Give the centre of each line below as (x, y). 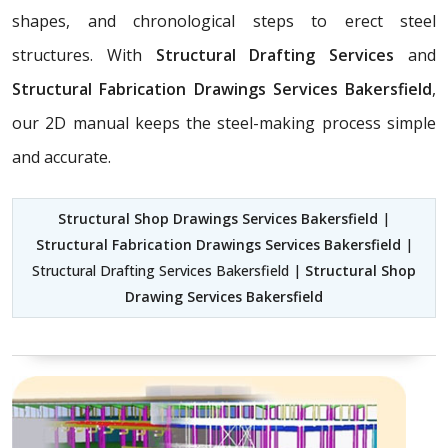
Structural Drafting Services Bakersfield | (168, 271)
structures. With (84, 55)
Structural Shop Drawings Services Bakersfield (218, 219)
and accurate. (61, 157)
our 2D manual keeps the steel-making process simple (224, 123)
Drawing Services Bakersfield (224, 297)
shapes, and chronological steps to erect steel (224, 21)
